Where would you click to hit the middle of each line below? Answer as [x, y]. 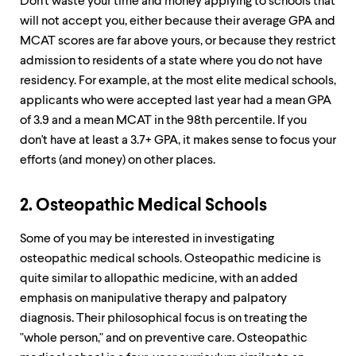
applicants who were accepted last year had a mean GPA [176, 101]
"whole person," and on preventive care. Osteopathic [164, 339]
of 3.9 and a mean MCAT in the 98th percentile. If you [163, 121]
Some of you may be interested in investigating [147, 239]
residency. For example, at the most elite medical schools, [178, 81]
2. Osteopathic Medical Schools [143, 206]
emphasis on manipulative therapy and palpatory [153, 299]
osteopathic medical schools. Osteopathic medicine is [170, 259]
